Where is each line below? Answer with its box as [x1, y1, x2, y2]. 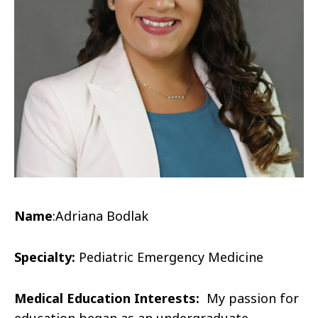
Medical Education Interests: [14, 289, 203, 307]
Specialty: [14, 248, 75, 265]
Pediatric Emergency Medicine [79, 248, 263, 265]
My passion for [203, 289, 299, 307]
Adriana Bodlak [55, 207, 148, 224]
